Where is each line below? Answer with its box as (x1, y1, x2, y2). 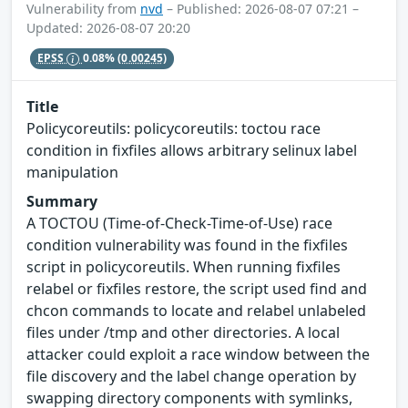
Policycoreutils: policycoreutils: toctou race (26, 117, 321, 138)
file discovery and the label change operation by (26, 365, 356, 386)
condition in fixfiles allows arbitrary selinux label (26, 139, 357, 160)
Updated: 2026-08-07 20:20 (26, 19, 190, 37)
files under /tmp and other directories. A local (26, 321, 340, 342)
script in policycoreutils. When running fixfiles (26, 256, 341, 277)
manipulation (26, 161, 118, 182)
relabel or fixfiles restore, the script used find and (26, 278, 367, 299)
